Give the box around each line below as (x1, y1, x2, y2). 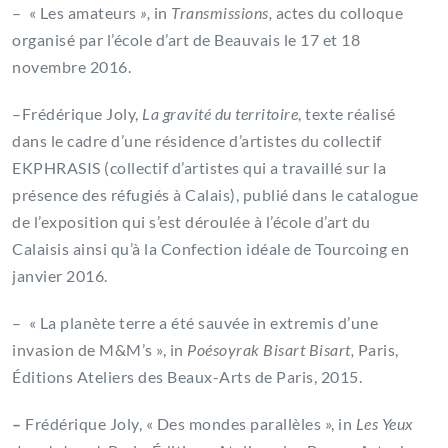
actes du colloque (275, 3, 403, 23)
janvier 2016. (12, 266, 108, 286)
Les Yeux (355, 414, 414, 434)
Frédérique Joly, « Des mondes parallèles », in (25, 414, 356, 434)
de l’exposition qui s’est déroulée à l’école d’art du (12, 212, 371, 232)
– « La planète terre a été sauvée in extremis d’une (12, 313, 378, 333)
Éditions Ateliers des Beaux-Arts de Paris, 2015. (12, 367, 362, 387)
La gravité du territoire (142, 104, 298, 124)
